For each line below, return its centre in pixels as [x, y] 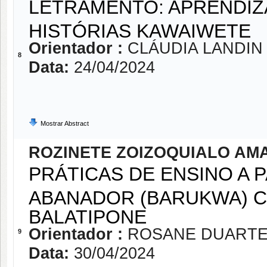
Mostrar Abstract [65, 123]
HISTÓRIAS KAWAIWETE [140, 29]
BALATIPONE [88, 215]
